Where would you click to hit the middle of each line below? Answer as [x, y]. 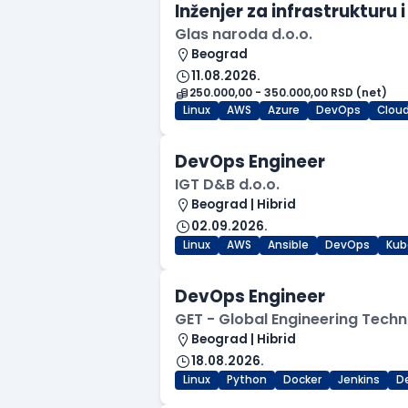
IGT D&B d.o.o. [227, 185]
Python [247, 380]
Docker [302, 380]
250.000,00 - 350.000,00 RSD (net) [288, 93]
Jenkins [359, 380]
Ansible [288, 245]
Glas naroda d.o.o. [244, 35]
